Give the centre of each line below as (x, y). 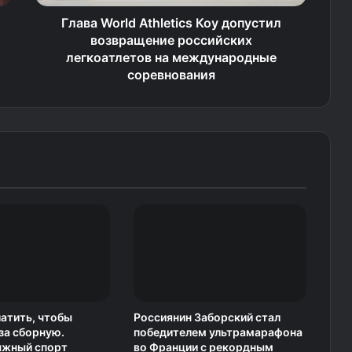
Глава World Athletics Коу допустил (171, 23)
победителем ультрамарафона (218, 332)
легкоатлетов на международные (171, 57)
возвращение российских (171, 40)
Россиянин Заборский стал (207, 317)
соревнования (171, 75)
